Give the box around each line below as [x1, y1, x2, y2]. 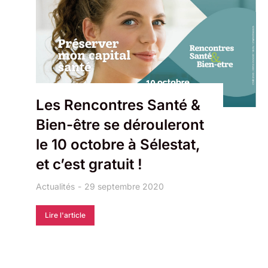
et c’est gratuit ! [36, 156, 142, 173]
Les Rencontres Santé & [36, 96, 200, 114]
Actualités [36, 181, 75, 191]
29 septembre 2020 [84, 181, 164, 191]
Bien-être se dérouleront [36, 116, 204, 133]
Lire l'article [45, 211, 86, 220]
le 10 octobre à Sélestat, [36, 136, 200, 153]
